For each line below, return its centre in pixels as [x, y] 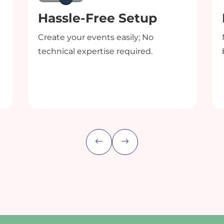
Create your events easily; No [95, 37]
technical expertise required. [95, 51]
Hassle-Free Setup [97, 18]
